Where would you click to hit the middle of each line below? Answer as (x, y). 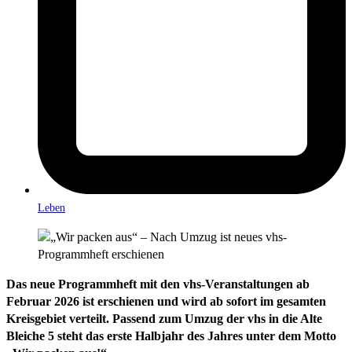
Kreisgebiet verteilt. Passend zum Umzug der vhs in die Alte (164, 318)
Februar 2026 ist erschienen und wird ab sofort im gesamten (166, 301)
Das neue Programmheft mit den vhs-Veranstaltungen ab (158, 284)
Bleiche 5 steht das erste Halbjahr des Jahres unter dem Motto (171, 335)
